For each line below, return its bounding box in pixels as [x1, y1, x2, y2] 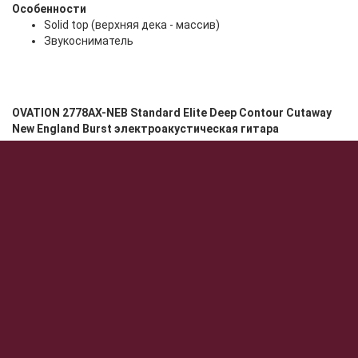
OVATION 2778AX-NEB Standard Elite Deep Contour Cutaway [12, 105, 332, 119]
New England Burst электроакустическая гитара [12, 121, 279, 135]
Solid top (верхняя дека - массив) [44, 18, 220, 31]
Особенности [12, 2, 86, 15]
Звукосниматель [44, 34, 133, 47]
